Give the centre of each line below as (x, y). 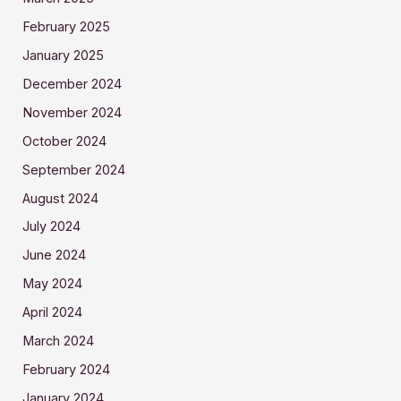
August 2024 (61, 198)
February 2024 (67, 370)
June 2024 (55, 256)
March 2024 (59, 341)
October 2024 (65, 141)
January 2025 (64, 55)
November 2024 (73, 112)
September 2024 (74, 170)
